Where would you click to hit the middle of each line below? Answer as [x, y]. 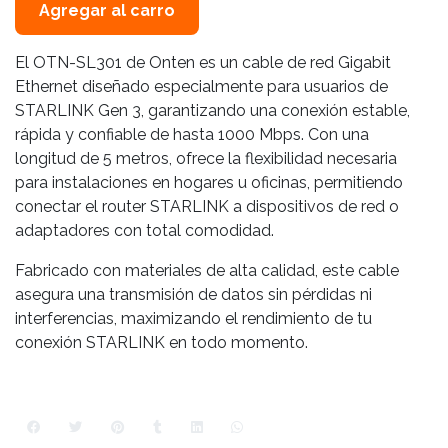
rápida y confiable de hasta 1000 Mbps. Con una [192, 135]
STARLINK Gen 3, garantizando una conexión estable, [212, 111]
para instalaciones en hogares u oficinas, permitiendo [209, 183]
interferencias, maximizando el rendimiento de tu [193, 319]
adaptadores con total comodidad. [144, 231]
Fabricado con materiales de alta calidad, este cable [207, 271]
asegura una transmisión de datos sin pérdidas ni [193, 295]
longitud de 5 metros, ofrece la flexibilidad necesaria [206, 159]
